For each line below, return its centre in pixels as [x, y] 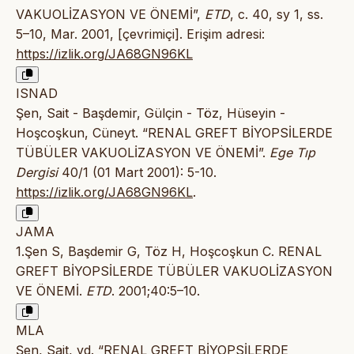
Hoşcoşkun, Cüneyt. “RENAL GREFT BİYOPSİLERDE [174, 133]
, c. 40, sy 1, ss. [277, 15]
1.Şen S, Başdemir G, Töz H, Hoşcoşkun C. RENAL [169, 252]
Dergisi [37, 173]
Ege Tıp [292, 153]
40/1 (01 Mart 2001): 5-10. [137, 173]
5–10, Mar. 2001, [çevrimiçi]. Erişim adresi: [140, 34]
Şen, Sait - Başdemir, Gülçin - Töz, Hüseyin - [151, 113]
